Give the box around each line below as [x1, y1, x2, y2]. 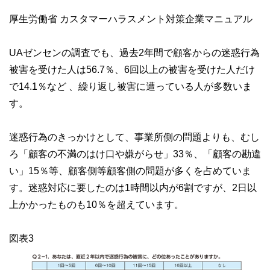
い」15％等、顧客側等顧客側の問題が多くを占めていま [9, 165, 251, 175]
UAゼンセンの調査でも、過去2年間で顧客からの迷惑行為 [9, 47, 260, 57]
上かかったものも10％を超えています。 [9, 199, 184, 209]
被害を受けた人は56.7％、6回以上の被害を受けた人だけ [9, 64, 255, 74]
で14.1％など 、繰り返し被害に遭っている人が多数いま [9, 81, 252, 91]
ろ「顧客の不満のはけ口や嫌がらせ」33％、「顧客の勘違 [9, 148, 261, 159]
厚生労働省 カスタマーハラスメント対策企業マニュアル [9, 13, 253, 24]
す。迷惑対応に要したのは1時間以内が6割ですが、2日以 [9, 182, 257, 192]
